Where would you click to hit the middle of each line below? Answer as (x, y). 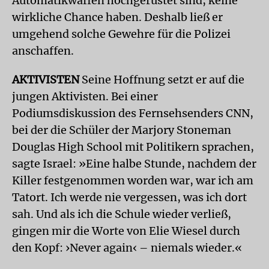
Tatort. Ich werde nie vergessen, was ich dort (129, 197)
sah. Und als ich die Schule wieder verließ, (122, 214)
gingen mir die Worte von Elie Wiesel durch (126, 231)
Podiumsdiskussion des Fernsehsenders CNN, (133, 113)
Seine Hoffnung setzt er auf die (162, 80)
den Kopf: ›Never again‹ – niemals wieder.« (127, 248)
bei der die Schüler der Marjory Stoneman (122, 130)
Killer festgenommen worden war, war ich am (133, 180)
